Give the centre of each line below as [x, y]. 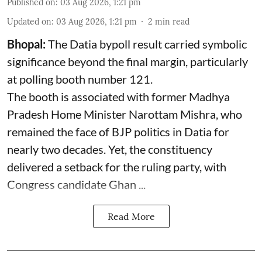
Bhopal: [27, 44]
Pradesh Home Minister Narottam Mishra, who [125, 114]
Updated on [29, 21]
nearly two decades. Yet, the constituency [110, 149]
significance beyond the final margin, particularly [127, 61]
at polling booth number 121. [80, 79]
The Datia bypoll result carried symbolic [147, 44]
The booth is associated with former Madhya [118, 96]
